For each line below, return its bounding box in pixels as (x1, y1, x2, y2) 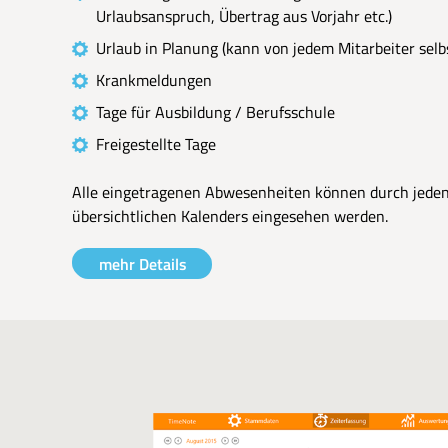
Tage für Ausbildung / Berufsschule (96, 100, 335, 124)
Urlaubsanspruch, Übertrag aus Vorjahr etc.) (96, 4, 392, 28)
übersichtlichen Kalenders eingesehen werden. (72, 204, 388, 228)
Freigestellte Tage (96, 132, 216, 156)
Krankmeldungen (96, 68, 212, 92)
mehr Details (99, 252, 187, 276)
